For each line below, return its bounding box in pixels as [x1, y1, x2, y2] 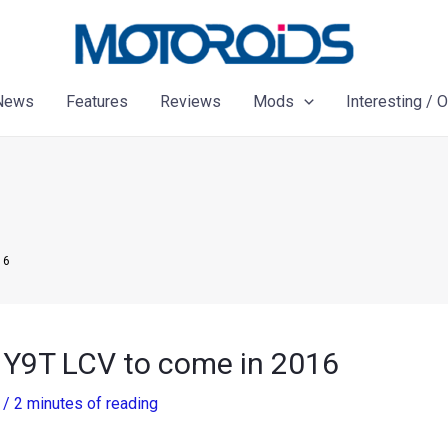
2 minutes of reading [13, 394, 158, 414]
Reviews [160, 92, 222, 111]
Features [66, 92, 129, 111]
